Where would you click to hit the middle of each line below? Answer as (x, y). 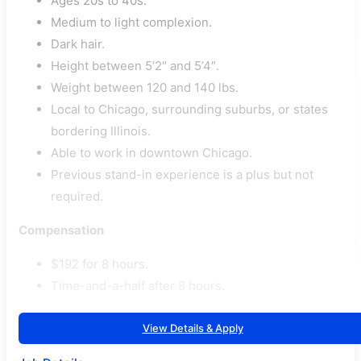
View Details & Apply (193, 328)
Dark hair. (78, 44)
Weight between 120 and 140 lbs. (145, 87)
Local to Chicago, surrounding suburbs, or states (189, 109)
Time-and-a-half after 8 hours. (138, 286)
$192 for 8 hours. (100, 264)
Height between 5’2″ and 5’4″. (135, 66)
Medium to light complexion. (131, 22)
